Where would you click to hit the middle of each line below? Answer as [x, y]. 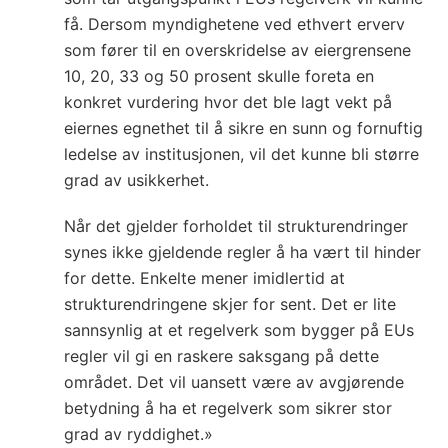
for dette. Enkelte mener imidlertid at [204, 278]
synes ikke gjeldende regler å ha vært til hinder [242, 252]
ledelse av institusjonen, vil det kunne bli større [241, 154]
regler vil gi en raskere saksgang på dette [221, 356]
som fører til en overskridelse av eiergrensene [237, 50]
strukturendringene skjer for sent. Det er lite [230, 304]
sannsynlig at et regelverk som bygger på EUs [239, 330]
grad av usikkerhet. [136, 180]
